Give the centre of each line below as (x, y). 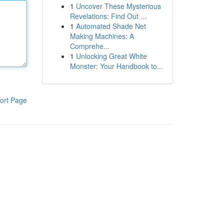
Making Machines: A (102, 36)
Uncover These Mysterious (118, 6)
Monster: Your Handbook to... (116, 66)
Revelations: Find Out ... (108, 16)
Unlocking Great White (111, 56)
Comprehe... (89, 46)
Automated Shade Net (111, 26)
